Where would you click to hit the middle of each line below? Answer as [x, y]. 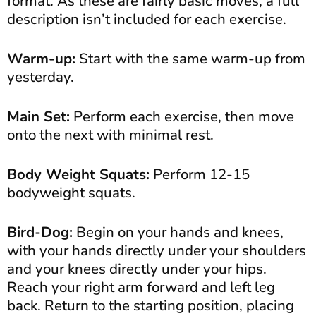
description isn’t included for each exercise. [147, 19]
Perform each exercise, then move [182, 117]
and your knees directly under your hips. [137, 269]
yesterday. [41, 77]
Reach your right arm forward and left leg [141, 287]
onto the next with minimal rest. [110, 135]
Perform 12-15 [200, 175]
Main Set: [38, 117]
